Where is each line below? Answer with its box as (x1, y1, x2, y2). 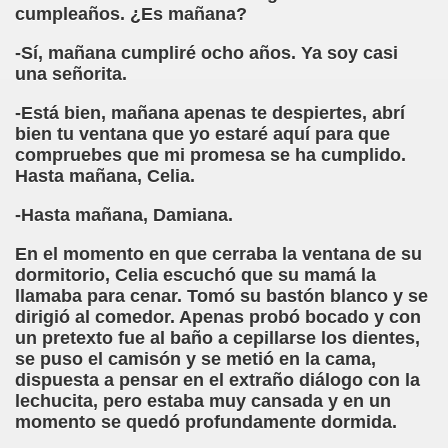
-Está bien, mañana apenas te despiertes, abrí (15, 103, 405, 123)
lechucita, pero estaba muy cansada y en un (15, 391, 391, 411)
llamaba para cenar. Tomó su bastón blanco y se (15, 286, 428, 306)
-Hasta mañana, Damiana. (15, 205, 233, 225)
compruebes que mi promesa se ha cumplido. (15, 145, 406, 165)
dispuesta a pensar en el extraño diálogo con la (15, 370, 420, 390)
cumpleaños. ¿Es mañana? (15, 4, 247, 24)
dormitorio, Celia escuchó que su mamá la (15, 265, 376, 285)
